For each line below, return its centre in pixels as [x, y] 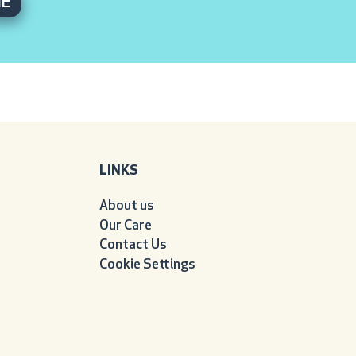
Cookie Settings [147, 265]
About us [126, 206]
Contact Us [133, 246]
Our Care [125, 226]
